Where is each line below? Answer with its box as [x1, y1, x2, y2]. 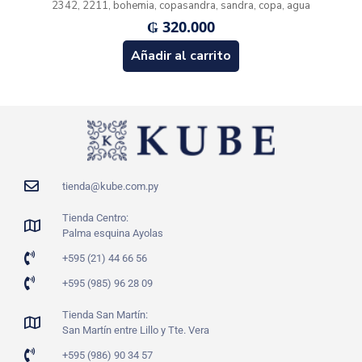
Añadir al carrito [131, 46, 231, 65]
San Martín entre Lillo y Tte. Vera [61, 323, 209, 336]
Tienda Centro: [61, 211, 128, 224]
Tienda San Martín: [61, 308, 148, 321]
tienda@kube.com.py [61, 179, 158, 192]
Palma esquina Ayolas [61, 226, 163, 239]
